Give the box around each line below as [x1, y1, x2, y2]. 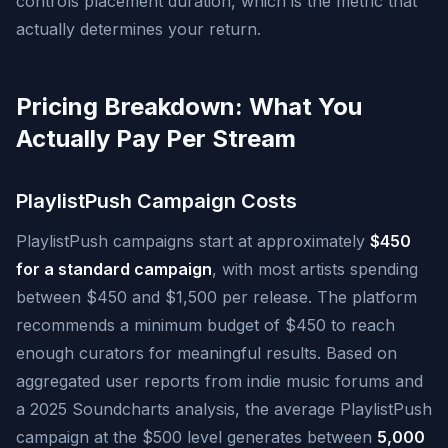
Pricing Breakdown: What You [16, 92, 362, 121]
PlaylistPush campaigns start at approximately [16, 231, 370, 251]
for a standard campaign [16, 259, 212, 279]
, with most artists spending [212, 259, 418, 279]
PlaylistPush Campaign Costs [16, 189, 297, 213]
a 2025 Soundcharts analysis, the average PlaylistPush [16, 399, 432, 419]
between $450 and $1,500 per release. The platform [16, 287, 417, 307]
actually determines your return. [16, 19, 261, 39]
